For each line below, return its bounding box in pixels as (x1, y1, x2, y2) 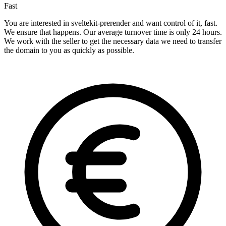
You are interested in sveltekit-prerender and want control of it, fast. (4, 19, 217, 28)
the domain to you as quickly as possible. (4, 46, 134, 55)
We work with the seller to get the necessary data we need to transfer (4, 37, 221, 46)
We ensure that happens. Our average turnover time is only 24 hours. (4, 28, 222, 37)
